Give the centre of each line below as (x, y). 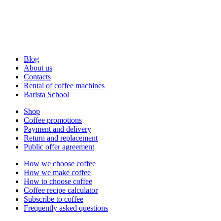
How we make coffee (57, 173)
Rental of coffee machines (64, 86)
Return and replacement (61, 138)
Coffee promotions (53, 120)
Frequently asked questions (66, 208)
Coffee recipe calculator (61, 190)
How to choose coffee (58, 182)
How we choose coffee (60, 164)
